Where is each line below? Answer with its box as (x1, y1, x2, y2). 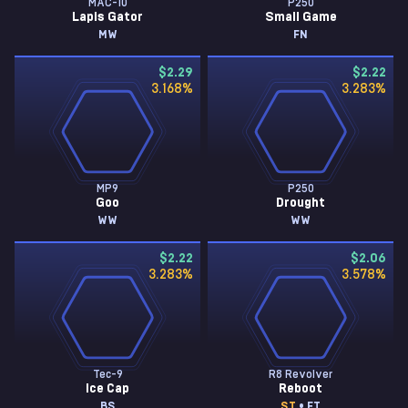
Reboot (279, 382, 322, 395)
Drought (276, 197, 325, 209)
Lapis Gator (72, 11, 143, 24)
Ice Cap (86, 382, 129, 395)
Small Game (264, 11, 337, 24)
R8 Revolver (269, 369, 332, 380)
